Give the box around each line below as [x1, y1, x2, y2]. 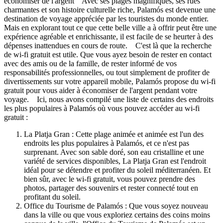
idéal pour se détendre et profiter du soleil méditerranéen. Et [24, 165, 211, 174]
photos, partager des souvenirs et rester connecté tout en [24, 183, 198, 192]
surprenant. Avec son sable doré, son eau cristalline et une [24, 147, 204, 156]
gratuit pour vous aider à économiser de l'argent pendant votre [4, 86, 197, 95]
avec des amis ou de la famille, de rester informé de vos [4, 59, 177, 68]
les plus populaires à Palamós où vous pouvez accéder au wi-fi [4, 104, 200, 112]
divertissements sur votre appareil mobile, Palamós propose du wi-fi [4, 77, 216, 86]
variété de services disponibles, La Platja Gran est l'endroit [24, 156, 206, 165]
